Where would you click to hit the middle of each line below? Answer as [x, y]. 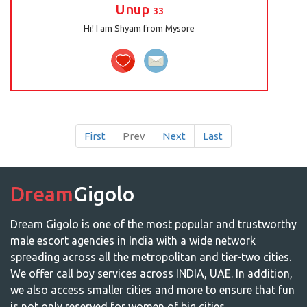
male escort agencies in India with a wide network [133, 241]
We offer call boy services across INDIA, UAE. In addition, [151, 273]
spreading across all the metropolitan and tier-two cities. [151, 257]
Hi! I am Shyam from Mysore [139, 28]
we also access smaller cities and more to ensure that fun [152, 290]
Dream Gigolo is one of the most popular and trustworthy [153, 224]
